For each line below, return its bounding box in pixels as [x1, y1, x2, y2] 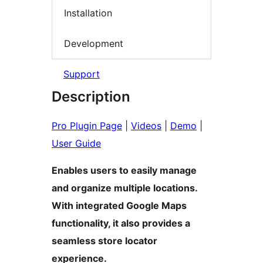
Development [64, 37, 123, 49]
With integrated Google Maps [52, 200, 187, 212]
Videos [131, 120, 161, 132]
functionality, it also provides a [52, 217, 190, 230]
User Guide [52, 137, 101, 150]
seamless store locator [52, 235, 157, 247]
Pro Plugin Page [52, 120, 122, 132]
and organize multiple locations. [52, 182, 197, 194]
